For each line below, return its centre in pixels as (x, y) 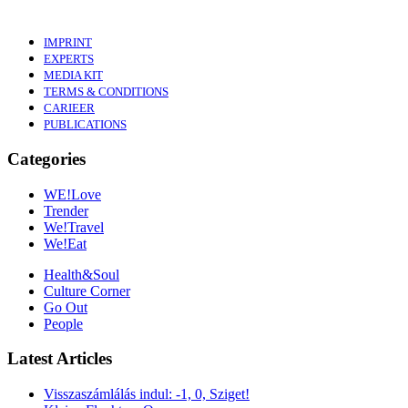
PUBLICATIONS (85, 125)
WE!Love (72, 194)
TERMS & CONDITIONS (106, 92)
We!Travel (74, 227)
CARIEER (69, 109)
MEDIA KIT (73, 76)
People (63, 323)
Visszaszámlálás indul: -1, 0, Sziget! (147, 394)
